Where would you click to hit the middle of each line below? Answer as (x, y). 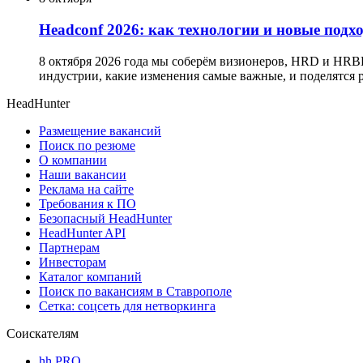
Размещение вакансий (100, 130)
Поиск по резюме (87, 145)
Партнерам (69, 247)
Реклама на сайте (86, 189)
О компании (73, 160)
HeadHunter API (82, 233)
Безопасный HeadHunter (105, 218)
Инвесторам (73, 262)
